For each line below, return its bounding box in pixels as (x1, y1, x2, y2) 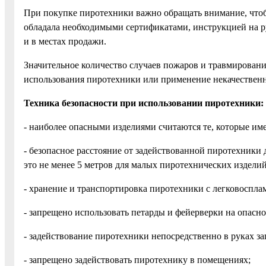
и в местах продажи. (24, 36, 106, 46)
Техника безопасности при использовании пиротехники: (24, 97, 264, 108)
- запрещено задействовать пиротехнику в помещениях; (24, 254, 251, 265)
